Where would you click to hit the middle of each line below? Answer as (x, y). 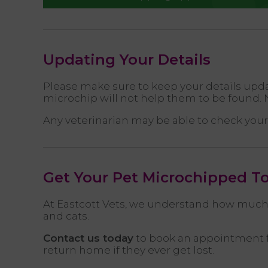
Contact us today (88, 238)
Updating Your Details (127, 59)
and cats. (66, 216)
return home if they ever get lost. (129, 250)
